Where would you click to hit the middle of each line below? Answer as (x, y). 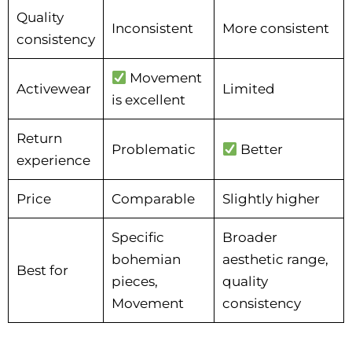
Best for (42, 271)
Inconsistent (152, 29)
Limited (249, 89)
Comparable (153, 199)
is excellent (148, 100)
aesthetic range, (275, 260)
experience (53, 161)
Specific (138, 238)
